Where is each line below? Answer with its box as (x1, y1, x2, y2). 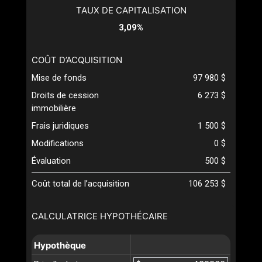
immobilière (32, 103, 76, 114)
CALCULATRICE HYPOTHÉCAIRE (32, 211, 168, 222)
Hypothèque (34, 240, 86, 251)
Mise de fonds (32, 73, 87, 84)
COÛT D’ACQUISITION (32, 54, 122, 66)
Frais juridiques (32, 120, 89, 132)
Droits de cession (32, 90, 99, 101)
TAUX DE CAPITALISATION (75, 5, 187, 16)
